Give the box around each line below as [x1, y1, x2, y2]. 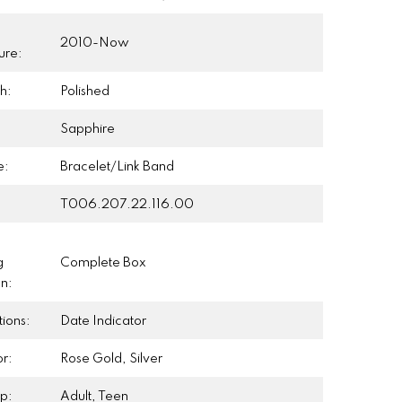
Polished [60, 84, 110, 98]
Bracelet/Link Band [60, 160, 175, 173]
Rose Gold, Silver [60, 352, 163, 365]
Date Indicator [60, 314, 147, 328]
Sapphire [60, 122, 116, 135]
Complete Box [60, 256, 147, 269]
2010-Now [60, 36, 130, 49]
